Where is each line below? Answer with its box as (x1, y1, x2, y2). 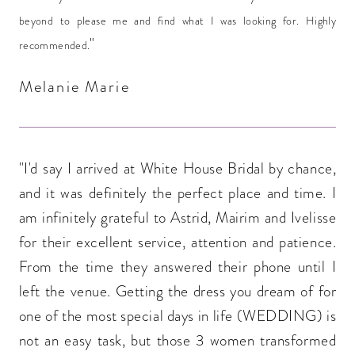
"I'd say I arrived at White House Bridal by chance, (18, 157, 337, 179)
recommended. (18, 38, 90, 53)
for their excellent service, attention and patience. (18, 231, 337, 253)
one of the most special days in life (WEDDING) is (18, 304, 337, 326)
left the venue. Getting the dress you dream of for (18, 280, 337, 302)
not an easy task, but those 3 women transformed (18, 329, 337, 351)
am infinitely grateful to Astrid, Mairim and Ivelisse (18, 206, 337, 228)
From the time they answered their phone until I (18, 255, 337, 277)
